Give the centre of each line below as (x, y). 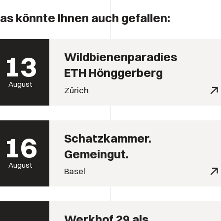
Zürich (76, 90)
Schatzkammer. (108, 138)
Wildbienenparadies (120, 57)
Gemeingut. (96, 154)
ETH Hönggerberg (113, 73)
